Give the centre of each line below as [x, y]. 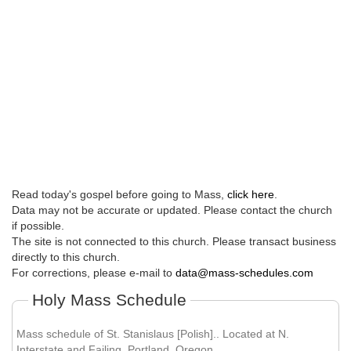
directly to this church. [66, 257]
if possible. [38, 226]
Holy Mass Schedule [109, 300]
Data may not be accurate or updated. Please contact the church [172, 210]
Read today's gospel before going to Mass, [119, 195]
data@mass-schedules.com [244, 273]
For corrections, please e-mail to [94, 273]
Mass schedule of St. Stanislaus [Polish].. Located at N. [152, 334]
